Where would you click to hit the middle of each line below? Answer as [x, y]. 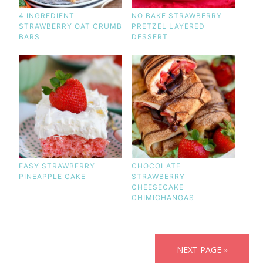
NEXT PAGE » [202, 249]
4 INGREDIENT [46, 15]
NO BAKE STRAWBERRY [176, 15]
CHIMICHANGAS [163, 197]
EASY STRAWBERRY [57, 166]
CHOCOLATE [156, 166]
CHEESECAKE [157, 187]
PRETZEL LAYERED [168, 26]
